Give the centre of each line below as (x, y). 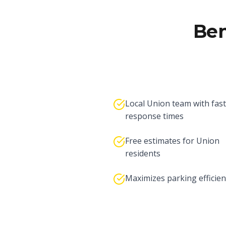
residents (143, 153)
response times (154, 116)
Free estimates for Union (172, 141)
